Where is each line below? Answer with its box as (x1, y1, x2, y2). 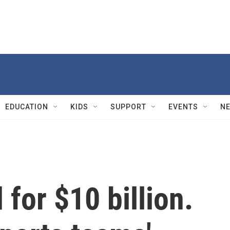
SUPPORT (110, 103, 146, 111)
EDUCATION (5, 103, 48, 111)
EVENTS (168, 103, 198, 111)
